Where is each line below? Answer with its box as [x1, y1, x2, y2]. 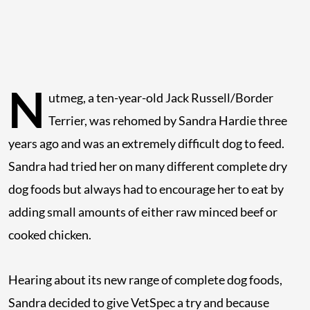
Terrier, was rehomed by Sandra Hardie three [48, 113, 287, 129]
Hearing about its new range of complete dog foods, [8, 272, 282, 288]
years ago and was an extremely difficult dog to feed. [8, 136, 284, 152]
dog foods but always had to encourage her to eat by [8, 181, 284, 197]
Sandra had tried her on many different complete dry [8, 158, 287, 174]
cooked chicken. [8, 227, 91, 243]
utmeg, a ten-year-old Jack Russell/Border [48, 90, 273, 106]
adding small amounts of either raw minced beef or [8, 204, 277, 220]
